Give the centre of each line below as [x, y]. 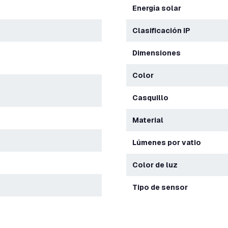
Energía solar [159, 8]
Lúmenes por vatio [169, 142]
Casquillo [153, 98]
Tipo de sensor [163, 187]
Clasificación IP [164, 31]
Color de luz [158, 165]
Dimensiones [159, 53]
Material [151, 120]
